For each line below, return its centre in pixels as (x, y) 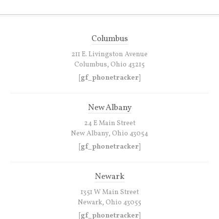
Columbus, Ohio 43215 (109, 65)
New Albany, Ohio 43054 (109, 134)
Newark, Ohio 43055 (109, 203)
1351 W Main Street (109, 193)
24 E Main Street (109, 124)
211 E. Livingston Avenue (109, 55)
